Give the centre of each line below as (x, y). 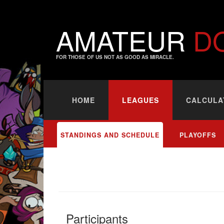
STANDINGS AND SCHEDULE (110, 135)
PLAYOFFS (198, 135)
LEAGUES (140, 100)
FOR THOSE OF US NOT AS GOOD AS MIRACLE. (115, 57)
